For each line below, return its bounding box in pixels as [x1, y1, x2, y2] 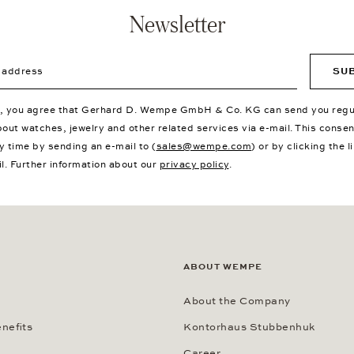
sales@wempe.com [156, 141, 251, 153]
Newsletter [129, 9, 225, 39]
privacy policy [159, 159, 229, 171]
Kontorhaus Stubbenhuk [183, 321, 315, 334]
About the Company [183, 295, 291, 308]
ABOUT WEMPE [183, 262, 262, 273]
